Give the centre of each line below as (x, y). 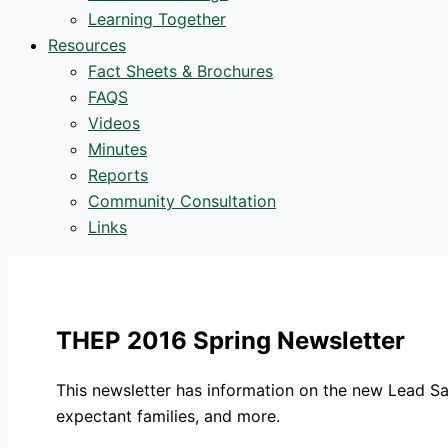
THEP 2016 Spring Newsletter (230, 341)
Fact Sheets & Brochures (180, 71)
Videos (114, 123)
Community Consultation (182, 201)
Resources (87, 45)
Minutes (117, 149)
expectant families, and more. (168, 416)
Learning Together (157, 19)
